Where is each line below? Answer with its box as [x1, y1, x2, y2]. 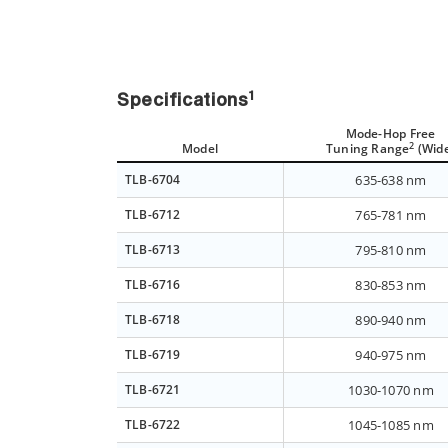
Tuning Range [325, 140, 410, 158]
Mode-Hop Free [345, 125, 436, 143]
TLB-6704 [125, 171, 181, 189]
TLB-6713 [125, 241, 181, 259]
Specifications [117, 92, 249, 111]
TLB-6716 [125, 276, 181, 294]
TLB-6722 [125, 416, 181, 434]
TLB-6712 [125, 206, 181, 224]
